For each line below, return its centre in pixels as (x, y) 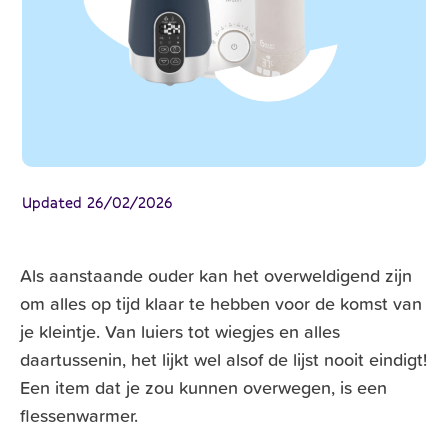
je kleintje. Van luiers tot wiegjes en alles (180, 331)
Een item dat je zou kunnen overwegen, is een (203, 387)
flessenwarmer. (79, 415)
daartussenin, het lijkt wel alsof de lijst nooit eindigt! (223, 359)
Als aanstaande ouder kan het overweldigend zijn (216, 275)
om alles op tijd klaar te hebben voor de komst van (221, 303)
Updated (52, 201)
